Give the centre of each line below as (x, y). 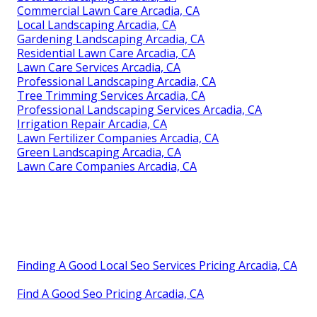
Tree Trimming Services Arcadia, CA (111, 96)
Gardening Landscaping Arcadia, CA (111, 39)
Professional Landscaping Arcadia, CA (116, 82)
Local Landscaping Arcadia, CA (97, 25)
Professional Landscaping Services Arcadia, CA (139, 110)
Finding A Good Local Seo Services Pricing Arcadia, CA (157, 266)
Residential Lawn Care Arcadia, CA (106, 53)
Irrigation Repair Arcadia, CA (92, 124)
